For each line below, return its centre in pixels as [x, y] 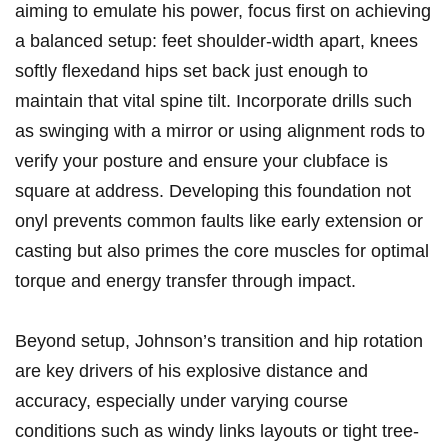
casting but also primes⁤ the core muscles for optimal [222, 251]
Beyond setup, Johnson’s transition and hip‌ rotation [219, 341]
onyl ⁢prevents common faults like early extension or [219, 221]
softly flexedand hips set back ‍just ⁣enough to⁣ [191, 71]
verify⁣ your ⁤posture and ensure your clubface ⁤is [201, 161]
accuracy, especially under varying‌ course [181, 401]
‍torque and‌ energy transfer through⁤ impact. [185, 281]
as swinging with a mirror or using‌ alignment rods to [220, 131]
